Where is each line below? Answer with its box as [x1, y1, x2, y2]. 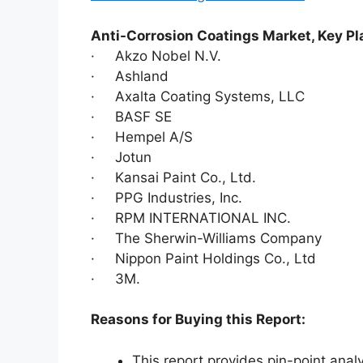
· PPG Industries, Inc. [91, 189, 242, 206]
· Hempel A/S [91, 128, 193, 145]
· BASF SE [91, 108, 172, 125]
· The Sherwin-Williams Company [91, 229, 322, 246]
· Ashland [91, 67, 169, 84]
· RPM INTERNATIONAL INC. [91, 209, 291, 226]
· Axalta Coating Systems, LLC [91, 88, 305, 105]
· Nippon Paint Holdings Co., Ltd [91, 250, 316, 267]
